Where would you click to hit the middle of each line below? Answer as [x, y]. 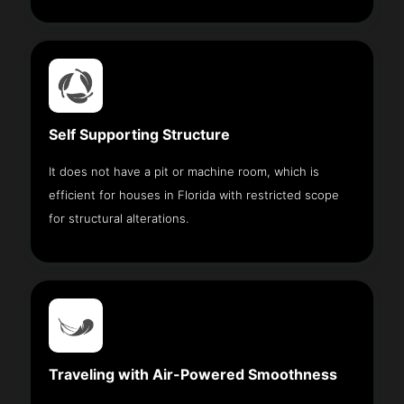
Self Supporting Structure [140, 134]
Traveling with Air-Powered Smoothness [193, 374]
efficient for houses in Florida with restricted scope [194, 194]
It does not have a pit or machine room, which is [184, 171]
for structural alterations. [119, 218]
